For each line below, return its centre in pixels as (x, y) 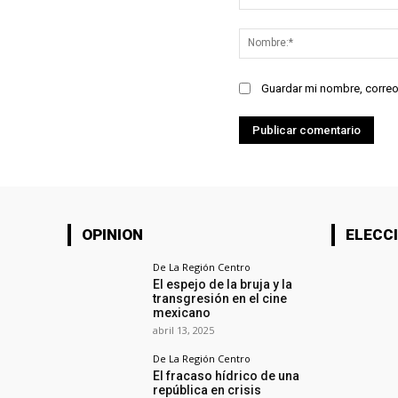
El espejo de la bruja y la (223, 284)
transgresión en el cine (220, 298)
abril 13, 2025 (184, 330)
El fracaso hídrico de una (227, 375)
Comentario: (273, 18)
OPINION (112, 234)
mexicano (182, 312)
